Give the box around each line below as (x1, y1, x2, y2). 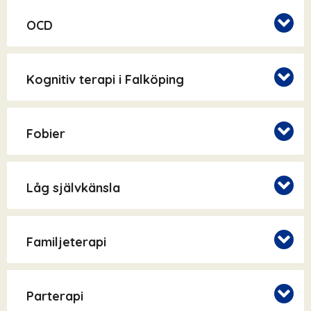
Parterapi (26, 288, 83, 305)
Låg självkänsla (26, 180, 120, 196)
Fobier (26, 126, 65, 142)
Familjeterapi (26, 234, 106, 251)
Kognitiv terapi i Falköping (26, 72, 184, 88)
